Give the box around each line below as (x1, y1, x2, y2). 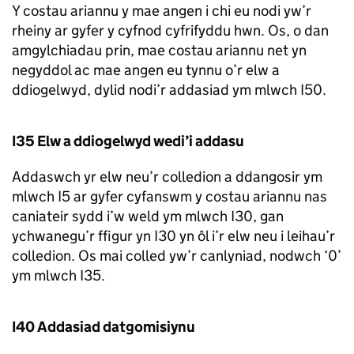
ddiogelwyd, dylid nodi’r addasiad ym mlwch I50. (12, 81, 326, 99)
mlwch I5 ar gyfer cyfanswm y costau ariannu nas (12, 187, 327, 205)
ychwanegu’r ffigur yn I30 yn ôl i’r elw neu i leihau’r (12, 227, 335, 245)
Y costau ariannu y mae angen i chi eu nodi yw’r (12, 2, 311, 20)
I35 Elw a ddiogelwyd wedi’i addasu (12, 132, 244, 150)
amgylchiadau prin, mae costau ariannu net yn (12, 41, 307, 59)
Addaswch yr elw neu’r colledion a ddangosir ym (12, 168, 322, 186)
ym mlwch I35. (12, 266, 105, 284)
